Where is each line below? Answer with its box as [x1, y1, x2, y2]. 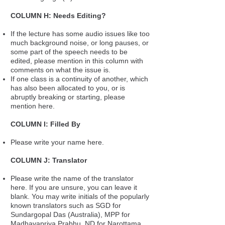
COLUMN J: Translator [11, 156, 87, 164]
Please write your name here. [11, 138, 104, 146]
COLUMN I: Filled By [11, 120, 80, 128]
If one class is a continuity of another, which [11, 75, 148, 83]
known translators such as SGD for [11, 201, 121, 209]
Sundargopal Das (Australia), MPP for [11, 210, 130, 218]
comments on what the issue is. [11, 66, 110, 74]
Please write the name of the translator [11, 174, 134, 182]
